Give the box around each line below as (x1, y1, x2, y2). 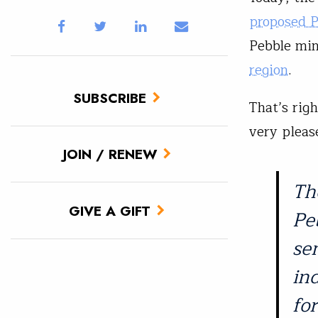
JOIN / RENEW (62, 144, 157, 165)
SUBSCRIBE (73, 87, 146, 108)
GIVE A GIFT (69, 200, 150, 221)
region (249, 58, 288, 82)
